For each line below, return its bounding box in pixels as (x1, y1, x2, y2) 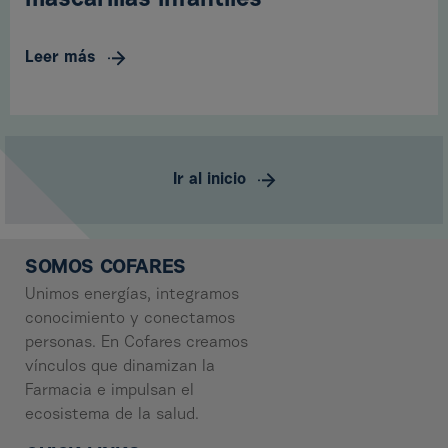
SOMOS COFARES (25, 258, 186, 278)
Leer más (25, 50, 96, 66)
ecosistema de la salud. (25, 407, 199, 423)
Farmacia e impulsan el (25, 383, 194, 399)
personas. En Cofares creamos (25, 335, 248, 351)
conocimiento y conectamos (25, 311, 235, 327)
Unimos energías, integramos (25, 287, 239, 303)
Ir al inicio (172, 172, 246, 188)
